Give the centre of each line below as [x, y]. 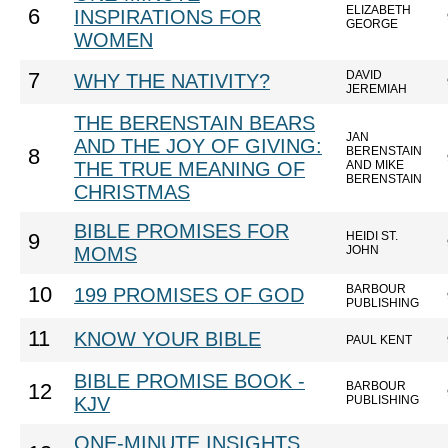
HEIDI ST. [372, 236]
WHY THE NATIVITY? [172, 81]
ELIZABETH [378, 10]
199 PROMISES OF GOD [189, 295]
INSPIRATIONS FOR [167, 17]
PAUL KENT [379, 340]
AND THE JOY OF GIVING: [198, 146]
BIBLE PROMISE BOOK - [189, 381]
